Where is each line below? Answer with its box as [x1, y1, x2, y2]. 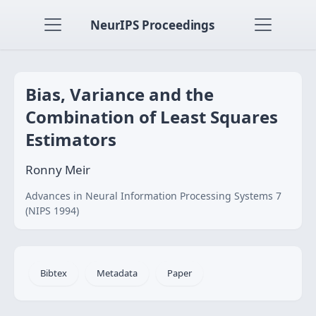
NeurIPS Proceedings [90, 16, 214, 33]
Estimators [25, 128, 116, 151]
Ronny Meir [25, 162, 90, 178]
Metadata [97, 267, 138, 279]
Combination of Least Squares [25, 105, 278, 128]
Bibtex [40, 267, 67, 279]
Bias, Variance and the [25, 83, 214, 106]
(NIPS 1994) [25, 204, 79, 217]
